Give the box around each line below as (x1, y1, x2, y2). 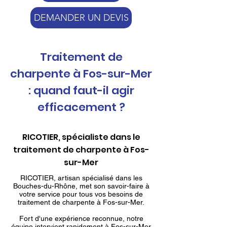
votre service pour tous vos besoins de (19, 190, 143, 198)
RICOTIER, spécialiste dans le (22, 131, 140, 143)
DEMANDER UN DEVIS (33, 12, 129, 23)
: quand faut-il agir (28, 83, 134, 98)
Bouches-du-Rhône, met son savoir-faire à (13, 182, 149, 190)
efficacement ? (37, 99, 125, 115)
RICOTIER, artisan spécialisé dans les (20, 174, 142, 182)
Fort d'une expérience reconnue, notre (19, 214, 143, 222)
